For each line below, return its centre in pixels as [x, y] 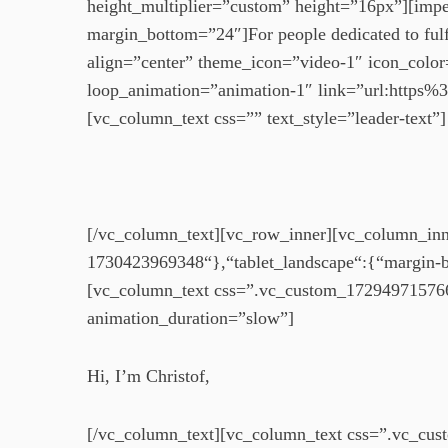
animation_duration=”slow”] [190, 318]
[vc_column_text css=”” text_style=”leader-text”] [266, 118]
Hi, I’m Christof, [148, 376]
